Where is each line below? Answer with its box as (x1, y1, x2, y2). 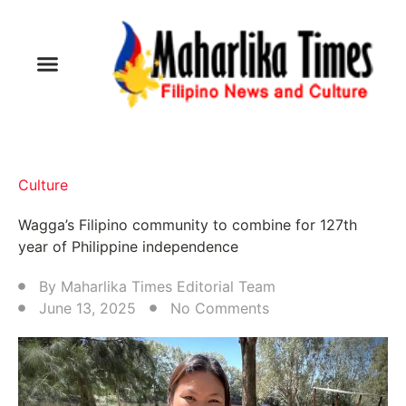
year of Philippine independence (18, 237, 238, 256)
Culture (18, 175, 68, 194)
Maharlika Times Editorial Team (61, 276, 275, 295)
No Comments (170, 298, 269, 317)
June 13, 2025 (39, 298, 136, 317)
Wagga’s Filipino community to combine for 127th (18, 215, 357, 234)
